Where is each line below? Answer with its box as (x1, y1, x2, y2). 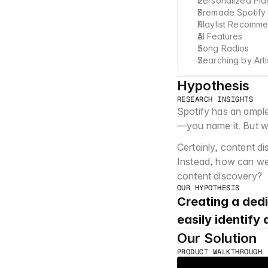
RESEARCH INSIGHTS (177, 95, 254, 104)
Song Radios (197, 43, 249, 53)
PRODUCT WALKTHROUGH (177, 247, 263, 257)
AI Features (197, 31, 243, 41)
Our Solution (177, 230, 257, 246)
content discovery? (177, 170, 262, 182)
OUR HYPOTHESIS (177, 183, 240, 193)
